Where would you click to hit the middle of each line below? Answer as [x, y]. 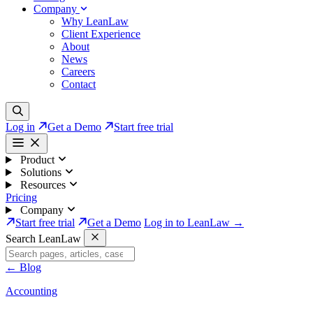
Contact [79, 84]
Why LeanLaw [95, 21]
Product [37, 160]
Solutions [41, 172]
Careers [78, 72]
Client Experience [101, 34]
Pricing [21, 197]
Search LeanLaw [43, 239]
